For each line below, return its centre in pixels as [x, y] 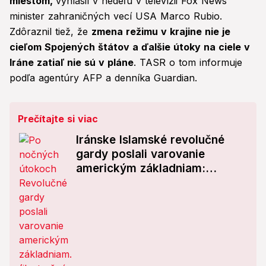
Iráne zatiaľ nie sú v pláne [72, 63]
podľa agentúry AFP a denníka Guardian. [103, 78]
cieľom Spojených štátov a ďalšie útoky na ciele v [130, 47]
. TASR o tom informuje [188, 63]
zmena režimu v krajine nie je [161, 32]
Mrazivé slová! [116, 183]
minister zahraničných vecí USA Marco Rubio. [116, 16]
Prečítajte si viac [58, 119]
